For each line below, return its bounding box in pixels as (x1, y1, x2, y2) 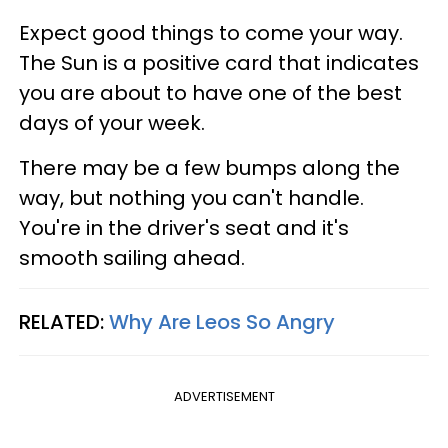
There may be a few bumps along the (19, 154, 400, 183)
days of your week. (19, 109, 205, 138)
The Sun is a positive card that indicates (19, 49, 419, 78)
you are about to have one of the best (19, 79, 402, 108)
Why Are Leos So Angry (109, 308, 335, 337)
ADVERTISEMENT (173, 387, 275, 407)
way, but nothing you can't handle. (19, 184, 364, 213)
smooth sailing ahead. (19, 244, 245, 273)
